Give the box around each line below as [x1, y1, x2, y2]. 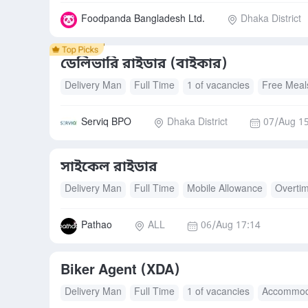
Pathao [81, 219, 112, 232]
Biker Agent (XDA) [60, 262, 180, 280]
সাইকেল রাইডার [60, 159, 157, 177]
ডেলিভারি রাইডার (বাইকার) [60, 56, 228, 74]
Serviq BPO [81, 116, 131, 129]
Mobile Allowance [187, 183, 263, 196]
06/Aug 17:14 [201, 219, 261, 232]
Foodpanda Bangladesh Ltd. [81, 13, 205, 26]
